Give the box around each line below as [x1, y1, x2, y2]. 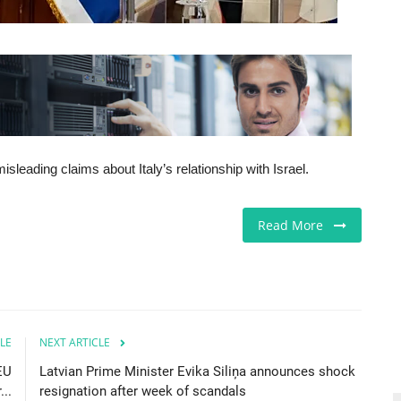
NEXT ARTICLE [39, 334, 110, 350]
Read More [258, 216, 334, 234]
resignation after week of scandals [39, 382, 246, 399]
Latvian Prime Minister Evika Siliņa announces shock [39, 363, 355, 380]
